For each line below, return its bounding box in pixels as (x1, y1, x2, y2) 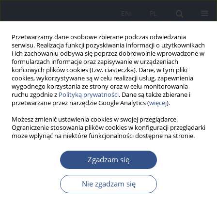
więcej (149, 99, 167, 107)
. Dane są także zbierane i (119, 91, 190, 99)
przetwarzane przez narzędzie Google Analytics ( (12, 99, 149, 107)
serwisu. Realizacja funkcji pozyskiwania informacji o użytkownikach (12, 41, 205, 49)
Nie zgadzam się (81, 179, 136, 189)
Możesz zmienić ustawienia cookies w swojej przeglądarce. (12, 115, 178, 124)
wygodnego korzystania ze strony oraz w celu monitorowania (12, 82, 188, 91)
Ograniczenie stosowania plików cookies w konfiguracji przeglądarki (12, 124, 205, 132)
